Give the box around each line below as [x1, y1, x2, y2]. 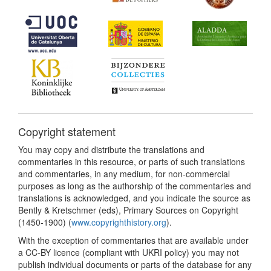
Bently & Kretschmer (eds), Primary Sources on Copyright [18, 203, 238, 216]
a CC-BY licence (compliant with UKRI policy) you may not [18, 246, 239, 258]
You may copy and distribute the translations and [18, 143, 204, 155]
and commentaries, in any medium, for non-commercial [18, 167, 230, 180]
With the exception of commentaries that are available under [18, 233, 249, 246]
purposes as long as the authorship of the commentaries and [18, 179, 251, 192]
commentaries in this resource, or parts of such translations [18, 155, 245, 168]
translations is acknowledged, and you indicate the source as [18, 191, 250, 204]
